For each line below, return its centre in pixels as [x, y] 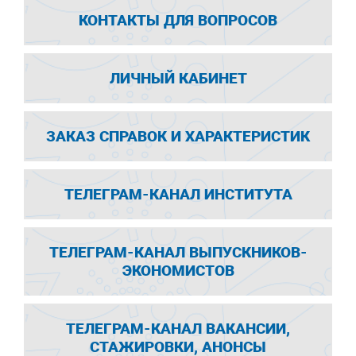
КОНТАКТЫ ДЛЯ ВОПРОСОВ [178, 20]
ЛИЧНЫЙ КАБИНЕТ [178, 78]
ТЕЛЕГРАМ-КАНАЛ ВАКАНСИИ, [178, 328]
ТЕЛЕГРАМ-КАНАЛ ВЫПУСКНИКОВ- [178, 252]
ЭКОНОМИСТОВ [178, 270]
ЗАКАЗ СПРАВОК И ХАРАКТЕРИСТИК [178, 136]
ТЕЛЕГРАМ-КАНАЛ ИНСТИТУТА [178, 194]
